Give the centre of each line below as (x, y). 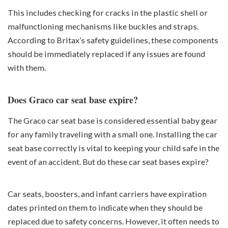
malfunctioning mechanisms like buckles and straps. (103, 26)
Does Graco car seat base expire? (73, 99)
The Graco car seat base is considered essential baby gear (112, 121)
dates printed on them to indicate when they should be (105, 208)
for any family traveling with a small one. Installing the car (112, 134)
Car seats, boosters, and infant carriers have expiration (107, 194)
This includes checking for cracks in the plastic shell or (108, 12)
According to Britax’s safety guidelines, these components (113, 40)
